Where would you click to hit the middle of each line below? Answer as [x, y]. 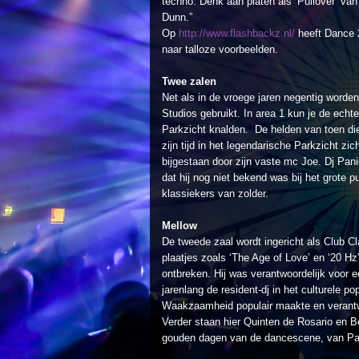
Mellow [179, 226]
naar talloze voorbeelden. [220, 49]
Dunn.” [177, 17]
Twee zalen [189, 81]
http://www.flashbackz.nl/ [237, 33]
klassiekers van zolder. [215, 194]
